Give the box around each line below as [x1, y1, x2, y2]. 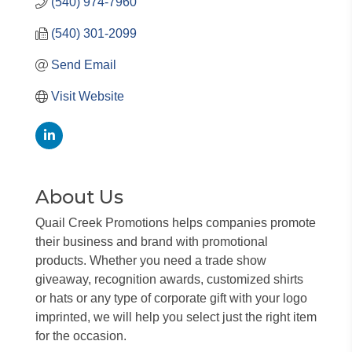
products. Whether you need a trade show [35, 254, 266, 267]
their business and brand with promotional [35, 235, 268, 248]
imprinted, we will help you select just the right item [35, 310, 317, 324]
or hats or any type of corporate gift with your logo [35, 291, 307, 305]
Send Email [51, 58, 116, 71]
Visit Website [51, 90, 124, 103]
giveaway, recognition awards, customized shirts [35, 273, 303, 286]
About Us [35, 185, 123, 208]
